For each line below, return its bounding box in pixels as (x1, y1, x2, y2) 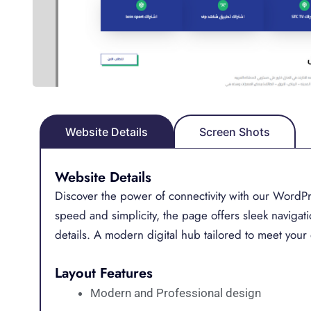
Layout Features (55, 262, 153, 283)
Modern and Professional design (90, 285, 261, 300)
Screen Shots (199, 124, 270, 139)
